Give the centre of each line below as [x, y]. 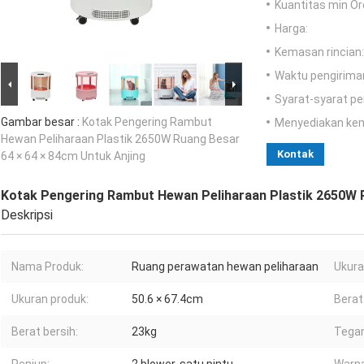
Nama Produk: [48, 267]
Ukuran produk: [50, 299]
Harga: [291, 29]
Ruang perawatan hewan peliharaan [225, 267]
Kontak [295, 154]
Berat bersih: [45, 332]
